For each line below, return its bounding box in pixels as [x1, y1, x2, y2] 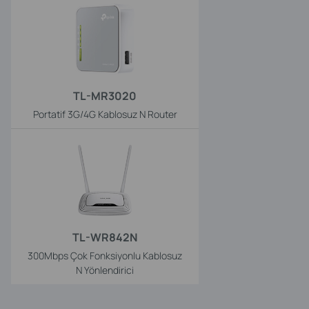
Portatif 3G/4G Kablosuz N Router [32, 107, 177, 121]
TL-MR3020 [73, 88, 137, 103]
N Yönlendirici [76, 263, 134, 277]
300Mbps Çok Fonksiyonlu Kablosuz [28, 248, 182, 262]
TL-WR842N [72, 229, 137, 245]
